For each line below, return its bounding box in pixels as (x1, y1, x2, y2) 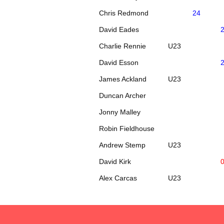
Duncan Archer (99, 91, 146, 99)
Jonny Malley (99, 107, 141, 116)
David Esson (99, 58, 139, 66)
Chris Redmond (99, 8, 149, 17)
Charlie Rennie (99, 41, 146, 50)
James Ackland (99, 74, 147, 83)
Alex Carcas (99, 173, 137, 182)
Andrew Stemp (99, 140, 146, 149)
